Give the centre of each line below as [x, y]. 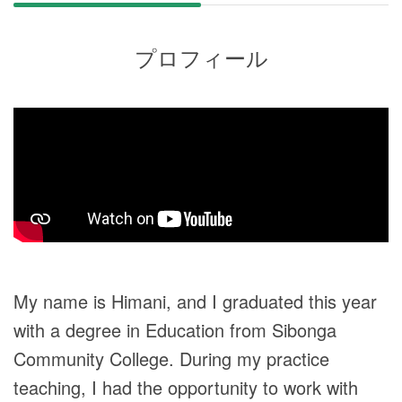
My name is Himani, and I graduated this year [195, 301]
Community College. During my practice [171, 358]
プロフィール [201, 57]
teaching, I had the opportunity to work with [186, 387]
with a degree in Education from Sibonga [175, 330]
